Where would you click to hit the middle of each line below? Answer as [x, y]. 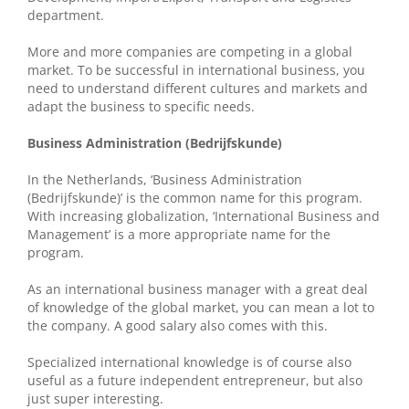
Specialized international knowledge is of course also [189, 362]
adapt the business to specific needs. [141, 107]
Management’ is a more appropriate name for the [179, 235]
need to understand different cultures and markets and [198, 89]
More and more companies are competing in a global [190, 52]
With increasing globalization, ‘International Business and [204, 216]
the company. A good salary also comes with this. [178, 326]
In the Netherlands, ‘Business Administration [165, 180]
